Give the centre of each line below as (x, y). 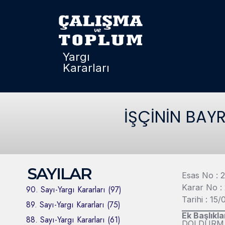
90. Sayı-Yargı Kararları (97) (74, 189)
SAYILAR (59, 173)
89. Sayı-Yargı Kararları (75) (73, 204)
